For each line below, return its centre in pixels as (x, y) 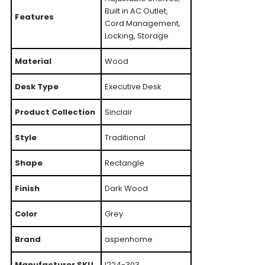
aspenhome (128, 239)
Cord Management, (142, 23)
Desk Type (36, 86)
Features (34, 17)
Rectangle (124, 163)
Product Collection (55, 112)
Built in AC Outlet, (136, 11)
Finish (27, 188)
